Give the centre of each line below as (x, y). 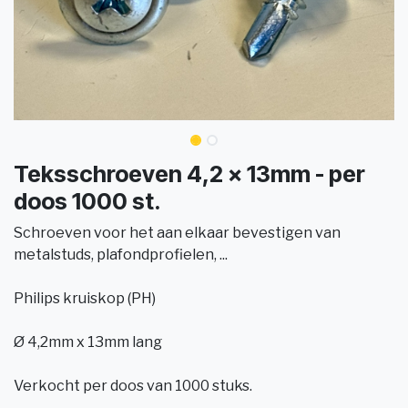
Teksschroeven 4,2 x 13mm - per (189, 173)
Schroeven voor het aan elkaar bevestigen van (177, 232)
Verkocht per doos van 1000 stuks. (133, 385)
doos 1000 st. (87, 201)
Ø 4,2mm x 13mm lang (88, 342)
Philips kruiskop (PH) (85, 298)
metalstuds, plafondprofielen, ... (121, 254)
